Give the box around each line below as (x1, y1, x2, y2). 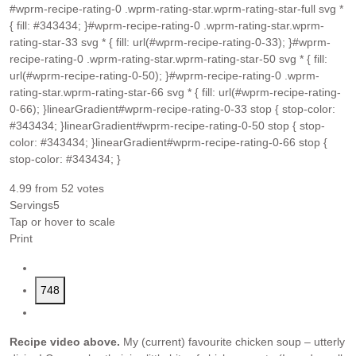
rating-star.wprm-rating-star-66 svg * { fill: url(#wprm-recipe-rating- (10, 86, 341, 99)
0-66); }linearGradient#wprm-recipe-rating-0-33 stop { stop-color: (10, 103, 335, 116)
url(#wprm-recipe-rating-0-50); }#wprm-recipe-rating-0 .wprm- (10, 69, 319, 83)
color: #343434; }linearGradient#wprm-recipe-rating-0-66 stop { (10, 136, 327, 149)
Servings (10, 199, 53, 212)
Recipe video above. (10, 335, 123, 349)
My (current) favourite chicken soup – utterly (123, 335, 345, 349)
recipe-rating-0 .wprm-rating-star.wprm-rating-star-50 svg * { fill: (10, 52, 327, 66)
